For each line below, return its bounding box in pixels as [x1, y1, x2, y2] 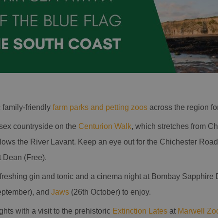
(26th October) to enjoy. [69, 188, 151, 196]
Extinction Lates [112, 207, 169, 215]
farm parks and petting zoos [53, 103, 147, 111]
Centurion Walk [78, 122, 131, 130]
